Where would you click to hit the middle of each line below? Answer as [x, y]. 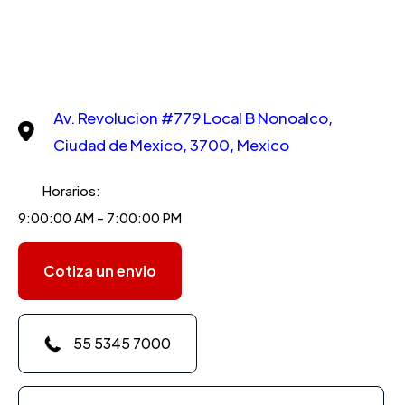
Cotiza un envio [100, 271]
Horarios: [71, 191]
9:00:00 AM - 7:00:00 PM [100, 218]
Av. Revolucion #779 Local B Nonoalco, [193, 118]
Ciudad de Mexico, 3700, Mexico [171, 145]
